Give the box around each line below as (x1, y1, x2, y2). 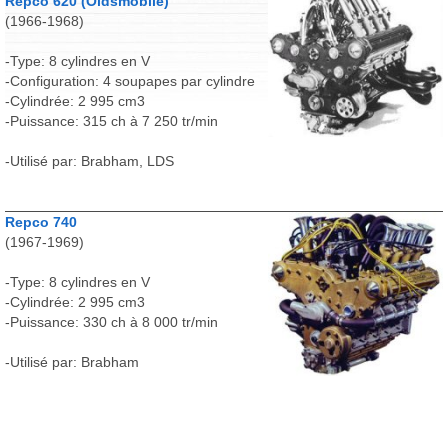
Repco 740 (5, 214, 77, 230)
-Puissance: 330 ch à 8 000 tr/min (5, 314, 218, 330)
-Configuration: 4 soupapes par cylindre (5, 73, 255, 89)
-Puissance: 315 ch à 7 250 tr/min (5, 113, 218, 129)
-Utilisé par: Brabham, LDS (5, 153, 178, 169)
